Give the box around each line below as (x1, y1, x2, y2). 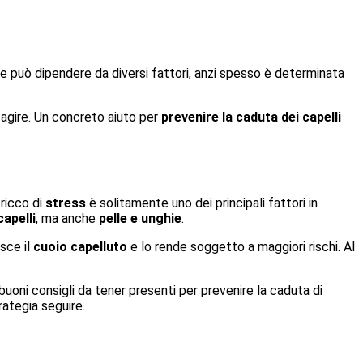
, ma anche (36, 210, 99, 226)
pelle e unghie (99, 210, 181, 226)
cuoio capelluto (33, 238, 127, 254)
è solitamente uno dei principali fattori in (86, 194, 318, 211)
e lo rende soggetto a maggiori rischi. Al (127, 238, 355, 254)
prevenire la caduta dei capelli (161, 109, 341, 125)
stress (45, 194, 86, 211)
